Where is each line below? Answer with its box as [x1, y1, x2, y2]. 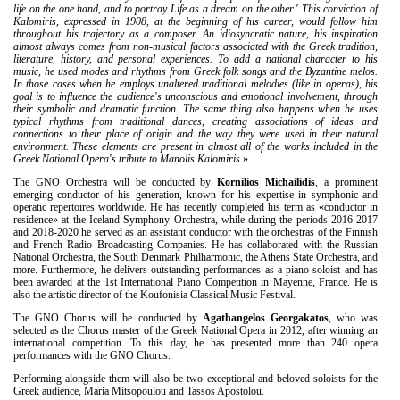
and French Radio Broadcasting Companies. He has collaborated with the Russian [13, 237, 378, 251]
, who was [328, 311, 379, 324]
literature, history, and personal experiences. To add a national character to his [13, 52, 378, 65]
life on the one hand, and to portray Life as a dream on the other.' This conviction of [13, 2, 378, 15]
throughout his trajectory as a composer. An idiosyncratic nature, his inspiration [13, 27, 378, 40]
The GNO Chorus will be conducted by [13, 311, 203, 324]
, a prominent [315, 175, 379, 188]
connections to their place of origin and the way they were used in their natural [13, 127, 378, 140]
